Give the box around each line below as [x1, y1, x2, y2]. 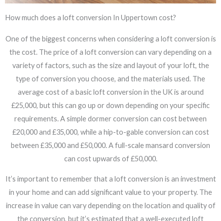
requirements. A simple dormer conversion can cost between [14, 114, 207, 123]
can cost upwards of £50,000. [64, 154, 157, 163]
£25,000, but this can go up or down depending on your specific [11, 101, 210, 110]
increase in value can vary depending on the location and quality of [5, 201, 216, 210]
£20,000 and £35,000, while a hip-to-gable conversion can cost [12, 127, 209, 136]
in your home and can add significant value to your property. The [9, 188, 212, 197]
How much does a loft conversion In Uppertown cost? [5, 13, 176, 22]
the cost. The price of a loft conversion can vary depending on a [9, 47, 212, 56]
